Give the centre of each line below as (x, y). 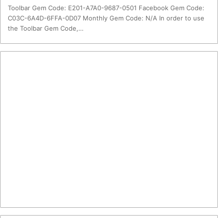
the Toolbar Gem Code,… (46, 28)
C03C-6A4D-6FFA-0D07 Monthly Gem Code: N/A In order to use (106, 18)
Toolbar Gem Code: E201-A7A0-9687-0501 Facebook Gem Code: (106, 8)
